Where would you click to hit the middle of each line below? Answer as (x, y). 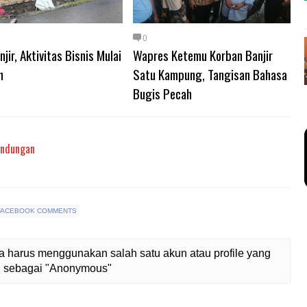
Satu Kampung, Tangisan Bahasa (210, 74)
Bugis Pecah (162, 93)
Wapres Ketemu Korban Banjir (203, 55)
